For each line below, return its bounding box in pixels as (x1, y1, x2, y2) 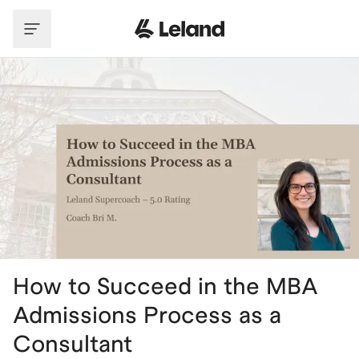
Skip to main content (12, 7, 139, 22)
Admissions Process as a (13, 301, 281, 329)
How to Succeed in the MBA (13, 272, 318, 300)
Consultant (13, 330, 132, 357)
